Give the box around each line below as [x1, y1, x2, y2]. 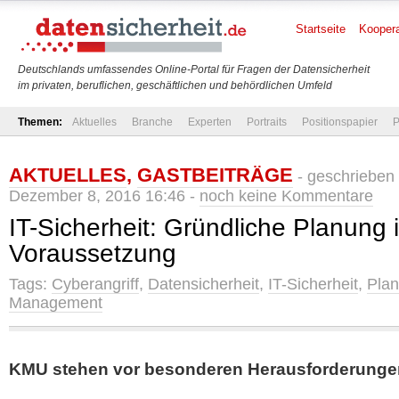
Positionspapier [302, 116, 378, 128]
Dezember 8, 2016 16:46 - [9, 187, 199, 205]
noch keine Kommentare [199, 187, 373, 205]
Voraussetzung [9, 240, 176, 267]
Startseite [296, 22, 346, 36]
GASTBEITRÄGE [137, 164, 293, 186]
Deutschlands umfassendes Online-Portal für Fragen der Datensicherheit [18, 63, 370, 76]
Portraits [247, 116, 287, 128]
